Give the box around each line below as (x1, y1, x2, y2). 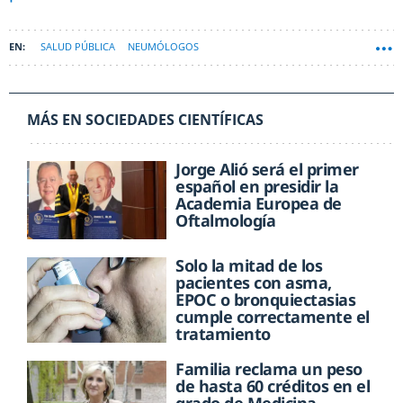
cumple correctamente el (175, 306, 370, 328)
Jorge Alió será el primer (175, 158, 359, 181)
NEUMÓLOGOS (128, 40, 199, 54)
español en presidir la (175, 175, 339, 198)
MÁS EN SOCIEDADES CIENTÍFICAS (27, 110, 264, 130)
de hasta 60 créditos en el (175, 375, 371, 398)
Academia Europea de (175, 193, 342, 215)
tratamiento (175, 323, 271, 345)
